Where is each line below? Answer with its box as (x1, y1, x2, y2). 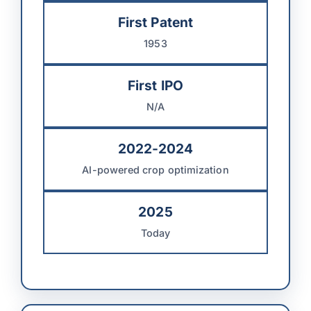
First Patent (118, 13, 193, 31)
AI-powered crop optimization (82, 163, 229, 176)
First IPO (128, 76, 183, 94)
